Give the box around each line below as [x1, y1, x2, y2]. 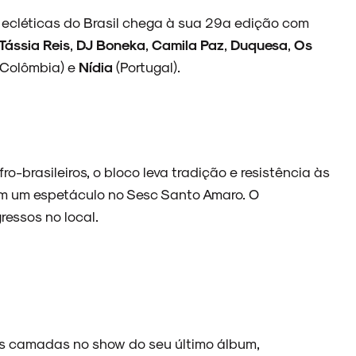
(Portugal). [116, 58, 180, 75]
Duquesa [230, 36, 288, 52]
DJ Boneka [76, 36, 145, 52]
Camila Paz [152, 36, 224, 52]
